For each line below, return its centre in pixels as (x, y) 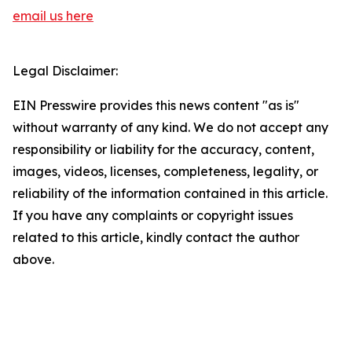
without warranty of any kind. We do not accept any (170, 128)
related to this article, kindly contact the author (156, 238)
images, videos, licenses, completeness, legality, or (165, 172)
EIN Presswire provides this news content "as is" (156, 106)
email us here (53, 16)
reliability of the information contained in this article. (170, 194)
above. (33, 260)
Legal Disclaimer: (65, 71)
